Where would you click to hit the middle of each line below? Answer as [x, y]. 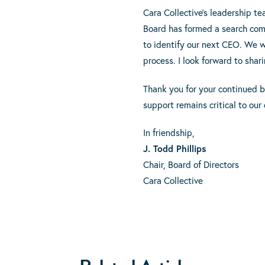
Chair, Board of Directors [191, 164]
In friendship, [169, 132]
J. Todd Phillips [174, 148]
